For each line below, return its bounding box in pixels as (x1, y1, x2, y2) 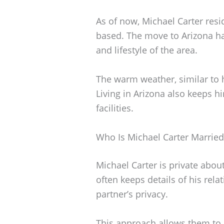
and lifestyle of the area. (96, 44, 197, 56)
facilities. (96, 102, 133, 114)
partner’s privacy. (96, 187, 168, 200)
